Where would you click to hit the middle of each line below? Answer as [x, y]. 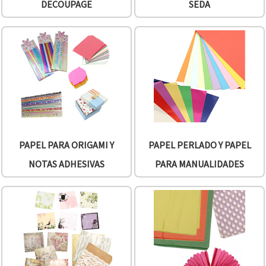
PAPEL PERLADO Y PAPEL [199, 145]
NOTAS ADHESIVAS [66, 164]
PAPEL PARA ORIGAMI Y [66, 145]
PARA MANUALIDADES [199, 164]
